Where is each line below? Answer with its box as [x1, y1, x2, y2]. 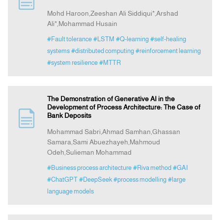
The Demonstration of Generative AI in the [47, 95, 175, 103]
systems [47, 47, 70, 55]
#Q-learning [115, 35, 149, 43]
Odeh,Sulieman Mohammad [47, 148, 132, 157]
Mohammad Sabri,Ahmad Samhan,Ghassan [47, 128, 180, 136]
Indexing [95, 22, 125, 31]
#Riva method [133, 164, 171, 172]
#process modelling [113, 176, 166, 184]
